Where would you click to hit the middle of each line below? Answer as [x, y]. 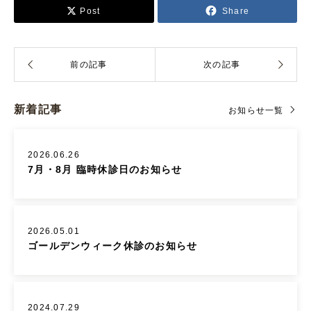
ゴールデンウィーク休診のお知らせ [113, 246]
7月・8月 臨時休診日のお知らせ [105, 169]
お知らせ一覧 [256, 110]
